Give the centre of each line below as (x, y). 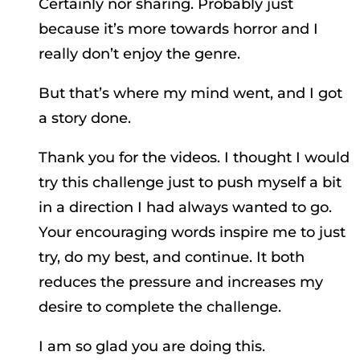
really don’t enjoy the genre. (139, 54)
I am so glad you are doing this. (152, 347)
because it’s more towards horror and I (178, 29)
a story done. (85, 119)
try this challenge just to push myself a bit (190, 183)
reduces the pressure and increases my (181, 282)
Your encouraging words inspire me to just (192, 233)
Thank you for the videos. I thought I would (194, 158)
